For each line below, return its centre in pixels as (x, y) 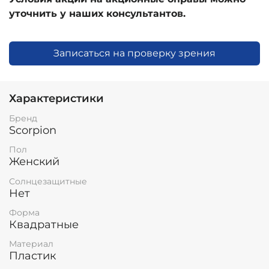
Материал (31, 243)
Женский (34, 162)
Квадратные (44, 224)
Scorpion (33, 131)
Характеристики (56, 99)
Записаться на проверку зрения (134, 53)
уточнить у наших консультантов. (97, 14)
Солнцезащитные (48, 181)
